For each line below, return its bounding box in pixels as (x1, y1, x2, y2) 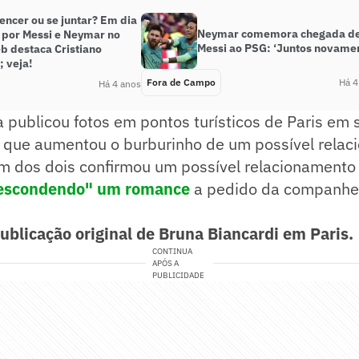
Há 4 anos (99, 77, 141, 90)
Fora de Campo (147, 75, 216, 88)
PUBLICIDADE (152, 269, 205, 280)
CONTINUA (152, 245, 193, 256)
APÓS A (152, 257, 179, 268)
